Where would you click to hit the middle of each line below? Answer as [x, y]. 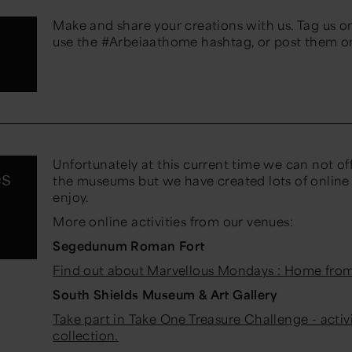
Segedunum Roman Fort [129, 246]
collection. [86, 335]
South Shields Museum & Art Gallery [167, 295]
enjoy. [71, 197]
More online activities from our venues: [175, 222]
